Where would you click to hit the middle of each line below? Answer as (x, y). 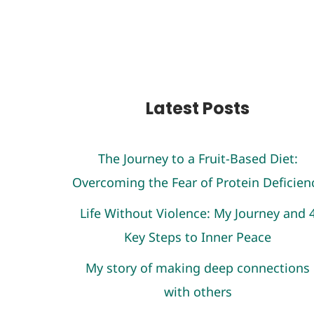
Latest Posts (198, 108)
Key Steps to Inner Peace (198, 237)
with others (198, 292)
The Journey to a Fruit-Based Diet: (198, 158)
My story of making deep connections (198, 268)
